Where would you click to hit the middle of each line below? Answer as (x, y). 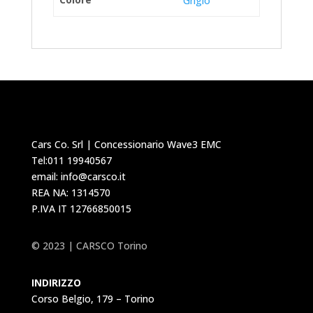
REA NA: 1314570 (71, 192)
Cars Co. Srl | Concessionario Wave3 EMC (126, 144)
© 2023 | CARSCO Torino (89, 245)
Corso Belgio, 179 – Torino (93, 298)
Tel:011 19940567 (71, 160)
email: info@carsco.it (78, 176)
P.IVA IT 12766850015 (81, 208)
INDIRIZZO (56, 282)
